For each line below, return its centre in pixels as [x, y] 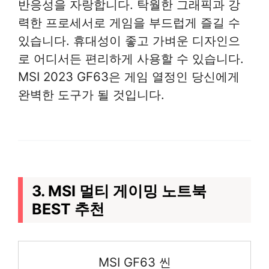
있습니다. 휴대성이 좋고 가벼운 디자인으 [129, 40]
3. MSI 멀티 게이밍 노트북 [119, 191]
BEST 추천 [68, 209]
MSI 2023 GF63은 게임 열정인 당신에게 [129, 76]
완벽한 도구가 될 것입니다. [91, 94]
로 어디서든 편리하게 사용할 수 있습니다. [131, 58]
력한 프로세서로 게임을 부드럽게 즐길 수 [129, 22]
